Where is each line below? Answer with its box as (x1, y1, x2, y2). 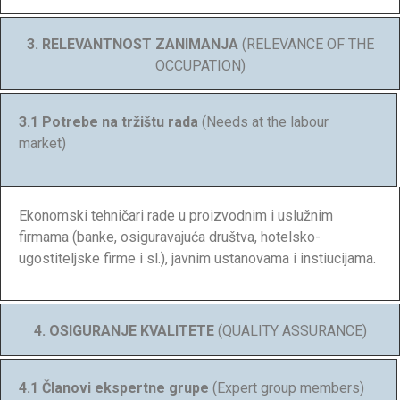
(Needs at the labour (202, 113, 329, 131)
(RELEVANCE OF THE (237, 35, 374, 53)
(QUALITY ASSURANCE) (213, 322, 367, 340)
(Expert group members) (212, 379, 364, 396)
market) (19, 135, 66, 153)
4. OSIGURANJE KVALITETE (33, 322, 214, 340)
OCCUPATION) (154, 56, 246, 74)
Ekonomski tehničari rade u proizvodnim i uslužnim (19, 206, 333, 224)
